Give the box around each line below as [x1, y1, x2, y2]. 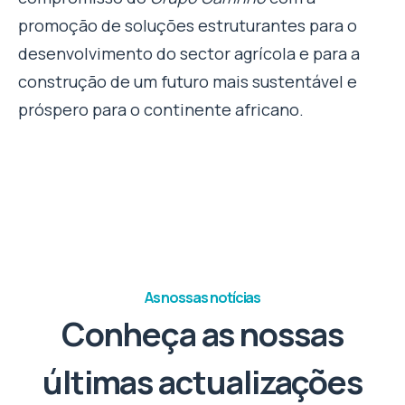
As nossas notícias [144, 287, 261, 307]
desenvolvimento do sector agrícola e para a [18, 42, 360, 64]
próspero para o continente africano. [18, 98, 304, 120]
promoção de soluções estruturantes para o [18, 14, 357, 36]
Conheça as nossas [61, 311, 344, 356]
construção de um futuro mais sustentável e [18, 70, 357, 92]
